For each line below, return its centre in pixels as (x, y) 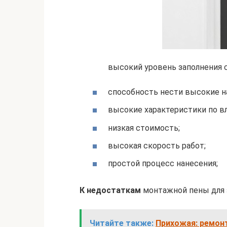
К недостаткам (110, 190)
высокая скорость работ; (157, 145)
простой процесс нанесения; (163, 163)
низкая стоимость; (144, 128)
